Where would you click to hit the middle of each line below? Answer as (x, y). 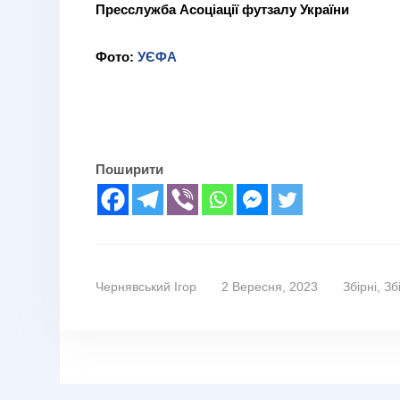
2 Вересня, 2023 (270, 286)
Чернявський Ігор (146, 286)
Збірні (360, 286)
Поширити (129, 169)
